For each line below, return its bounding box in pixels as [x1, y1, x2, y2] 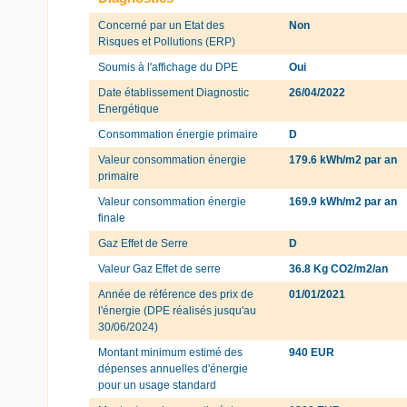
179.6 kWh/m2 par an [289, 153, 398, 166]
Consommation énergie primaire [98, 127, 258, 141]
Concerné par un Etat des [98, 18, 224, 32]
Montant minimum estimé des [98, 345, 243, 359]
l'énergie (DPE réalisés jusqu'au [98, 303, 256, 317]
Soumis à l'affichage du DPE [98, 60, 238, 74]
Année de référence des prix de [98, 287, 253, 301]
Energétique [98, 102, 159, 115]
